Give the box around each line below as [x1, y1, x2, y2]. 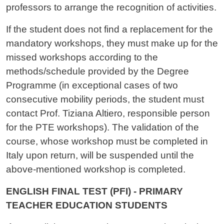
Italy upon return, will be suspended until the [6, 150, 194, 161]
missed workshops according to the [6, 52, 158, 63]
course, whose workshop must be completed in [6, 136, 208, 147]
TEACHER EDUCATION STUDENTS [6, 200, 167, 211]
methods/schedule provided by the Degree [6, 66, 189, 77]
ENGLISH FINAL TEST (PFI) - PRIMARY [6, 186, 183, 197]
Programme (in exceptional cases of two [6, 80, 178, 91]
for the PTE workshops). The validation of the [6, 122, 199, 133]
